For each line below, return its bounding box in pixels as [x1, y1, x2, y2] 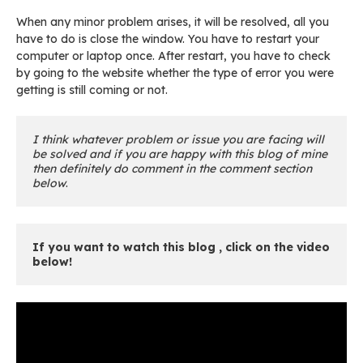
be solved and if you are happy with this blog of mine [32, 146, 327, 161]
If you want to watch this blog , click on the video [32, 239, 330, 254]
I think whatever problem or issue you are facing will [32, 131, 324, 147]
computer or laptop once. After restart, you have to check [16, 48, 331, 63]
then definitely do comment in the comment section [32, 160, 312, 176]
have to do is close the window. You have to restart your [16, 31, 319, 46]
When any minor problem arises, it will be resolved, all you [16, 14, 329, 29]
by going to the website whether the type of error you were [16, 65, 334, 80]
